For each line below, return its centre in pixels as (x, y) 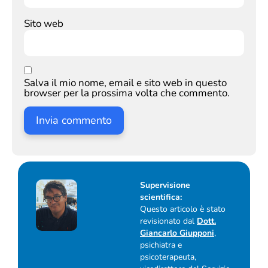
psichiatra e (161, 245)
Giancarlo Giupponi (177, 233)
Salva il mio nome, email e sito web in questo (125, 83)
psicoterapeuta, (168, 257)
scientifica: (161, 197)
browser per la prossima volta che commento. (127, 93)
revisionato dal (168, 221)
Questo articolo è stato (183, 209)
